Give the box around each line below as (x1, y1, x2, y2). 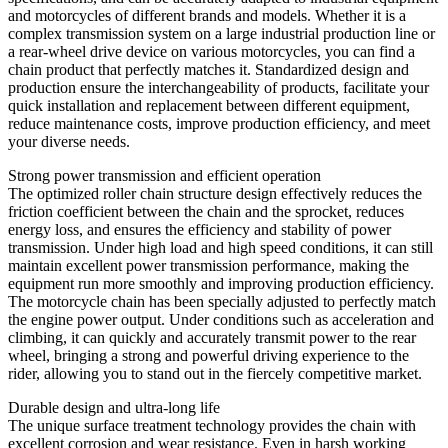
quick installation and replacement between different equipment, (8, 96, 410, 114)
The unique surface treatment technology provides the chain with (8, 416, 416, 434)
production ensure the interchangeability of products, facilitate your (8, 78, 429, 96)
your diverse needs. (8, 132, 130, 150)
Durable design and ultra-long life (8, 398, 220, 416)
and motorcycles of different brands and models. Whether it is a (8, 6, 406, 24)
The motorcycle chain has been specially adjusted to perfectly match (8, 292, 436, 310)
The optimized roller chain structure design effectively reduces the (8, 184, 422, 202)
